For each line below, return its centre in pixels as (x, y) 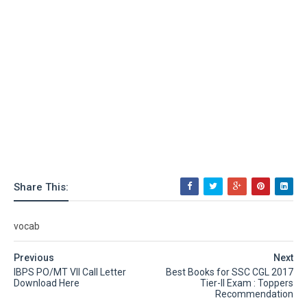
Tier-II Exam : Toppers (247, 283)
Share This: (41, 187)
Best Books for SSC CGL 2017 (230, 272)
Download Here (47, 283)
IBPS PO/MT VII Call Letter (70, 272)
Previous (34, 257)
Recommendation (254, 294)
